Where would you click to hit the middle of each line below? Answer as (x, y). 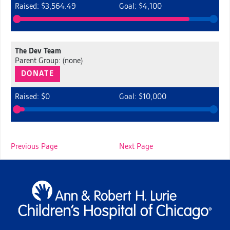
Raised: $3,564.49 (45, 6)
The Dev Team (38, 51)
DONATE (37, 74)
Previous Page (34, 147)
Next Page (136, 147)
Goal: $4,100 (140, 6)
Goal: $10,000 (142, 97)
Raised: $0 (32, 97)
